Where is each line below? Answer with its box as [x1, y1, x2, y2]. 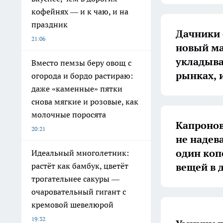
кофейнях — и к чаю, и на [31, 6, 128, 16]
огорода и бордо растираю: [31, 71, 133, 81]
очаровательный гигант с [31, 187, 126, 197]
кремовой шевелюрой [31, 200, 113, 210]
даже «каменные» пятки [31, 84, 122, 94]
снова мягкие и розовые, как [31, 97, 138, 107]
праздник [31, 19, 68, 29]
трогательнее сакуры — [31, 174, 119, 184]
